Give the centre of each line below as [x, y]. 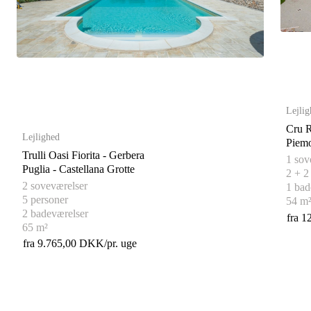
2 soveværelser [55, 185]
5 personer [45, 199]
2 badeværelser [55, 213]
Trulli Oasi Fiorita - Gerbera [83, 155]
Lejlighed [41, 137]
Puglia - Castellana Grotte [97, 169]
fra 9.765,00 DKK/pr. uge [80, 244]
